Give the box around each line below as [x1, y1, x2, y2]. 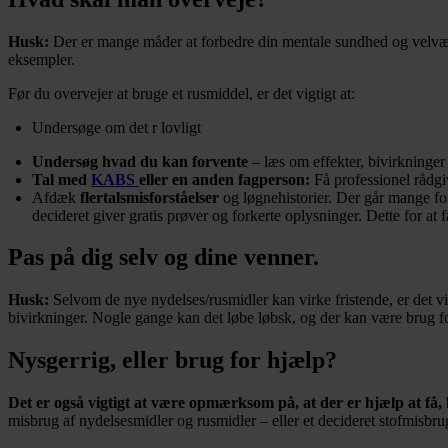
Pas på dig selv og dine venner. [8, 244, 319, 271]
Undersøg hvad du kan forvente [32, 152, 248, 170]
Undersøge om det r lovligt [32, 118, 201, 136]
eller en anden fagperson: [139, 170, 310, 188]
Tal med [32, 170, 91, 188]
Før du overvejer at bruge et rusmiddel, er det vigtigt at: [8, 84, 355, 102]
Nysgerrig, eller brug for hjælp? [8, 347, 337, 374]
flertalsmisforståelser [80, 188, 223, 206]
